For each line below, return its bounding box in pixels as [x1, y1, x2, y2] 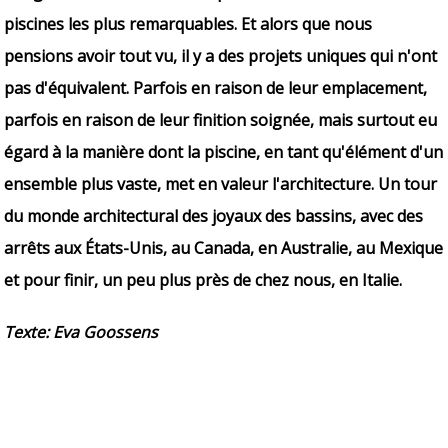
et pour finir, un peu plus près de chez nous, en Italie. [4, 268, 403, 291]
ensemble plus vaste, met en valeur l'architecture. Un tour [4, 172, 438, 195]
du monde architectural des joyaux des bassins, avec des [4, 204, 424, 227]
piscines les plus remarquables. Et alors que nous [4, 12, 373, 35]
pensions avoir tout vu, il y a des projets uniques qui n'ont [4, 44, 438, 67]
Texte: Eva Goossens [4, 320, 159, 343]
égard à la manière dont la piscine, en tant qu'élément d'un [4, 140, 444, 163]
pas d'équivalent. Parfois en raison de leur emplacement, [4, 76, 428, 99]
